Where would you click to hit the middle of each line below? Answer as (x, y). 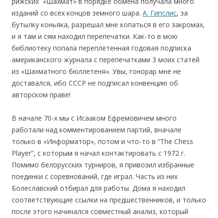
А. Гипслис (160, 13)
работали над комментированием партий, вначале (97, 129)
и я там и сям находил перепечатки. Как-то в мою (95, 36)
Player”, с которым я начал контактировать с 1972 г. (99, 153)
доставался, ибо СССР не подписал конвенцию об (95, 83)
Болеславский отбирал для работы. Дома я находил (99, 188)
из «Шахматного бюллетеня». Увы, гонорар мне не (96, 71)
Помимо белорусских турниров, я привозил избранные (103, 164)
